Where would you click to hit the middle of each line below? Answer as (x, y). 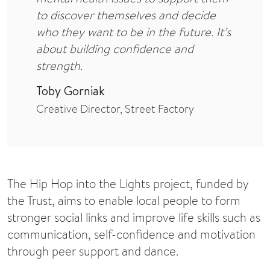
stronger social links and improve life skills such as (134, 218)
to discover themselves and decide (126, 15)
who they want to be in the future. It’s (133, 32)
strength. (59, 66)
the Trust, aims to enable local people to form (124, 201)
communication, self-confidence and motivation (131, 234)
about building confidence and (115, 49)
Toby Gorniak (71, 91)
